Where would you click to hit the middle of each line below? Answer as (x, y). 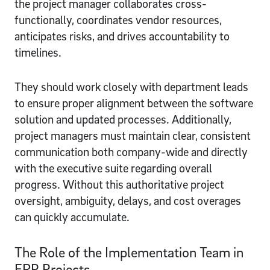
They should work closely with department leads (131, 86)
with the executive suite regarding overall (113, 168)
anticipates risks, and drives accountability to (122, 36)
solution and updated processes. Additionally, (123, 119)
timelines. (38, 52)
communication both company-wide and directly (131, 152)
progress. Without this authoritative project (119, 184)
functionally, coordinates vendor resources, (118, 20)
